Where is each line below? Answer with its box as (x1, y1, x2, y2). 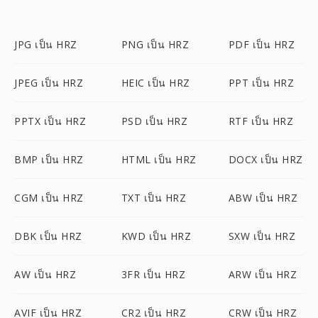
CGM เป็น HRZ (14, 191, 84, 204)
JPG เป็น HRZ (14, 38, 77, 51)
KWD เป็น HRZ (121, 229, 192, 243)
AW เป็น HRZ (14, 268, 76, 281)
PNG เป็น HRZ (121, 38, 190, 51)
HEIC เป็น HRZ (121, 76, 190, 89)
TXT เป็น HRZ (121, 191, 187, 204)
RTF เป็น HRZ (228, 114, 294, 128)
